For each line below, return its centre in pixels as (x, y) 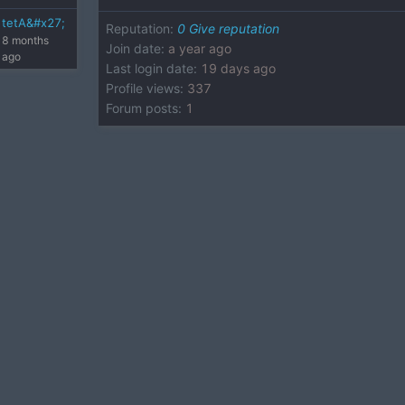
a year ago (200, 48)
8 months (26, 40)
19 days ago (239, 68)
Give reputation (235, 28)
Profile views (143, 88)
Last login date (150, 68)
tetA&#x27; (34, 23)
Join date (134, 48)
